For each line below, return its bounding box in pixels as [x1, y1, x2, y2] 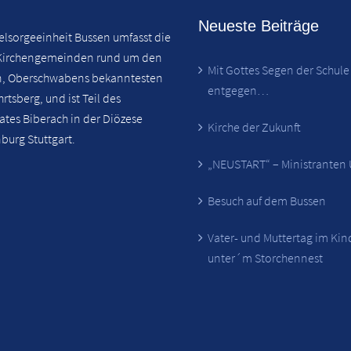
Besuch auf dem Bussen [208, 192, 327, 208]
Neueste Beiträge [198, 16, 320, 34]
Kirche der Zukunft [208, 118, 302, 135]
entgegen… [208, 81, 270, 98]
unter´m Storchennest [208, 249, 324, 266]
